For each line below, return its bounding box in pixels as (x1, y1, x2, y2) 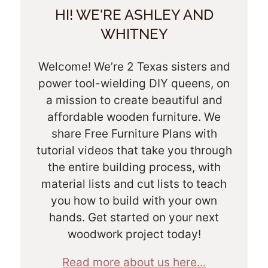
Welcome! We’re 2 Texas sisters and (38, 60, 230, 74)
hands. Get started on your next (49, 211, 219, 224)
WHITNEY (100, 25, 168, 42)
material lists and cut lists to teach (41, 177, 227, 191)
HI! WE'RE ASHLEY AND (54, 6, 214, 23)
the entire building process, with (47, 160, 221, 174)
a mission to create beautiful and (45, 93, 223, 107)
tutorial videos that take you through (36, 144, 232, 157)
